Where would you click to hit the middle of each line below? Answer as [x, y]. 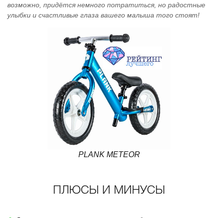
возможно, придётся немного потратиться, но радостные [106, 5]
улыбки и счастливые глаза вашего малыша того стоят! [103, 15]
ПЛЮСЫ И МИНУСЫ [109, 191]
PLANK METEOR [109, 154]
